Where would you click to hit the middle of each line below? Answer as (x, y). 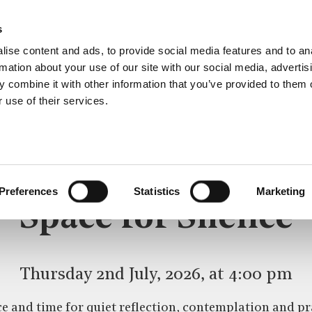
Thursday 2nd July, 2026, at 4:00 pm (156, 275)
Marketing (281, 191)
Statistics (157, 191)
